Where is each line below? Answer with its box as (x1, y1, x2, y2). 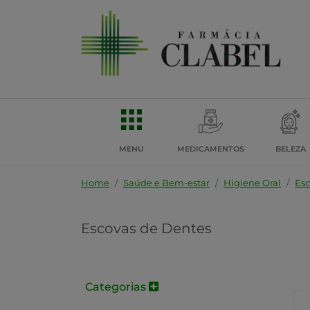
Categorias (85, 280, 149, 293)
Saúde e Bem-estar (123, 177, 210, 188)
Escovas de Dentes (81, 220, 212, 237)
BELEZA (275, 144, 306, 154)
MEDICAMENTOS (177, 144, 244, 154)
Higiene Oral (224, 177, 281, 188)
